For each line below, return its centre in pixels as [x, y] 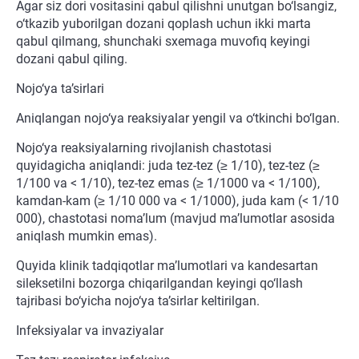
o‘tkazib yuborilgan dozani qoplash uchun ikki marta [163, 24]
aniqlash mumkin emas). [87, 236]
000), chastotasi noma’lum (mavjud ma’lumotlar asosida [175, 219]
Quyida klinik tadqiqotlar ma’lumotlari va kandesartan [167, 266]
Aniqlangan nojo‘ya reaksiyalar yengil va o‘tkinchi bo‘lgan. [178, 119]
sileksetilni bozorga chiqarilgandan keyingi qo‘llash [159, 284]
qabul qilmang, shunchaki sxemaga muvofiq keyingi [163, 42]
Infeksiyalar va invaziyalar [90, 331]
